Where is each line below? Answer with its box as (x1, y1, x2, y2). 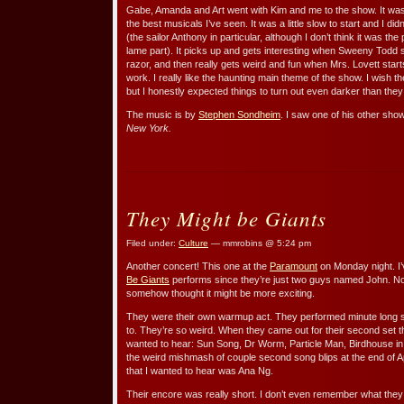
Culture (179, 237, 208, 248)
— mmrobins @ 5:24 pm (208, 237, 311, 248)
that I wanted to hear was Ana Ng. (126, 364, 273, 376)
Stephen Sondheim (198, 108, 280, 120)
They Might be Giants (126, 203, 326, 232)
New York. (126, 122, 171, 133)
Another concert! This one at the (126, 260, 270, 271)
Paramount (270, 260, 317, 271)
